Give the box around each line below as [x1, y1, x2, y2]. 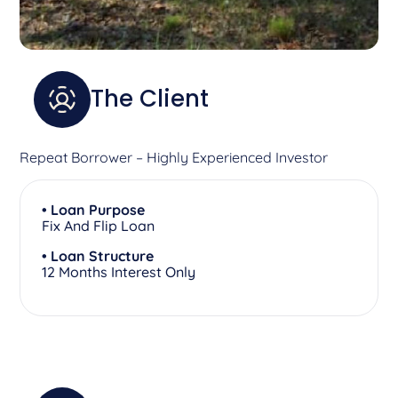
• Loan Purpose [42, 200, 146, 219]
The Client [91, 83, 210, 115]
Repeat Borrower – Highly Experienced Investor [20, 147, 329, 166]
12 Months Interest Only [42, 262, 196, 281]
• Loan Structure [42, 246, 155, 265]
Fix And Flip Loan [42, 216, 155, 235]
